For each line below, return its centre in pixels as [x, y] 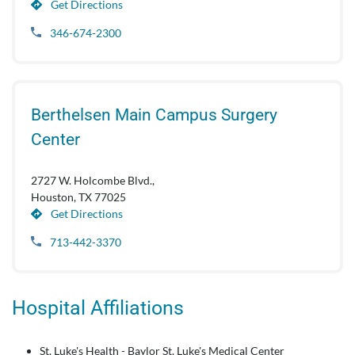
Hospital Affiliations [98, 308]
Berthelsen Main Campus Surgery [154, 115]
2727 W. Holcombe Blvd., [93, 180]
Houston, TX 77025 [78, 197]
